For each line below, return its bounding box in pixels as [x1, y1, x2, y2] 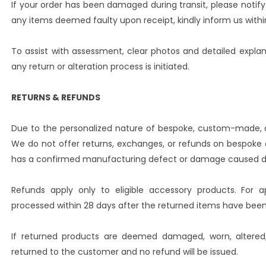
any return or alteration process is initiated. [11, 61, 190, 72]
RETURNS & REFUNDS [11, 91, 101, 103]
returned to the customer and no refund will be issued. [11, 246, 239, 258]
